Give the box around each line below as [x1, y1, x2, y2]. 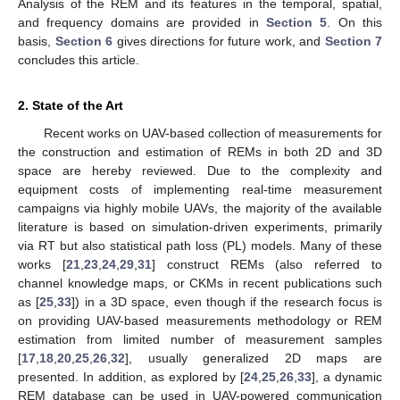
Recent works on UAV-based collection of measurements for [43, 126, 382, 141]
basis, [18, 34, 55, 49]
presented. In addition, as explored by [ [18, 370, 244, 385]
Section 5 [266, 15, 328, 30]
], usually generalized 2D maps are [125, 351, 382, 366]
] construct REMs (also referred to [151, 257, 383, 272]
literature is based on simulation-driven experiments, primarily [18, 220, 382, 235]
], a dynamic [312, 370, 382, 385]
